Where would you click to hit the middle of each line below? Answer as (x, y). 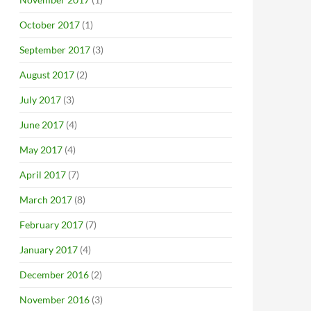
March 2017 (46, 200)
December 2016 (54, 275)
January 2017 (49, 250)
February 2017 (51, 225)
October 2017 (50, 25)
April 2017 (43, 175)
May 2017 (41, 150)
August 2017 (47, 75)
